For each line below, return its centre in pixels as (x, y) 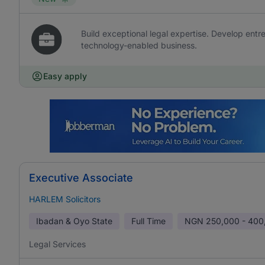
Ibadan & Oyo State (74, 221)
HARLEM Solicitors (65, 199)
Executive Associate (81, 178)
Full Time (148, 221)
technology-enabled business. (139, 45)
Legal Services (57, 244)
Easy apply (65, 76)
